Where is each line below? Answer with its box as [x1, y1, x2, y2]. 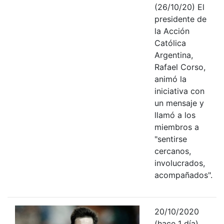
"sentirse [154, 133, 187, 144]
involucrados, [154, 157, 205, 168]
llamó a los [154, 109, 195, 120]
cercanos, [154, 145, 191, 156]
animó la [154, 73, 186, 84]
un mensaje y [154, 97, 204, 108]
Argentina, [154, 49, 193, 60]
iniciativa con [154, 85, 204, 96]
